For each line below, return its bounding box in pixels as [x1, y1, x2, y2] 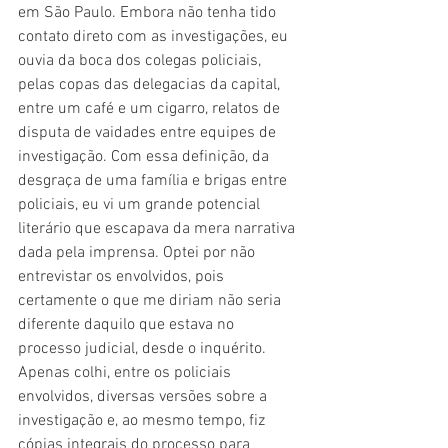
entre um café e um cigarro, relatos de [18, 98, 284, 119]
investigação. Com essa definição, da [18, 146, 273, 167]
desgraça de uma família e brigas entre [18, 170, 291, 191]
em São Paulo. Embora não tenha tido [18, 2, 280, 23]
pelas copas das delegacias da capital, [18, 74, 284, 95]
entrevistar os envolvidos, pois [18, 266, 228, 287]
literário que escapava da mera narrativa [18, 218, 299, 239]
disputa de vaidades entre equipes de [18, 122, 280, 143]
